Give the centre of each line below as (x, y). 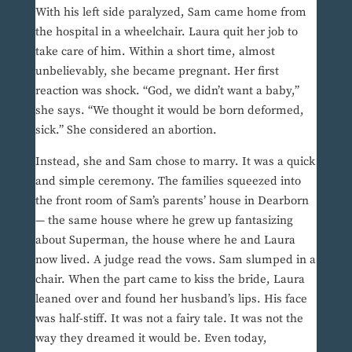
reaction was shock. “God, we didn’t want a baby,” (167, 91)
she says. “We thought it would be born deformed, (169, 111)
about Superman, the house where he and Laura (165, 240)
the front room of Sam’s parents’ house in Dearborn (172, 201)
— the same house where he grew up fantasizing (164, 221)
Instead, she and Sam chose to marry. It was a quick (175, 162)
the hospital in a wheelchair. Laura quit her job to (166, 32)
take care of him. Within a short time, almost (155, 52)
